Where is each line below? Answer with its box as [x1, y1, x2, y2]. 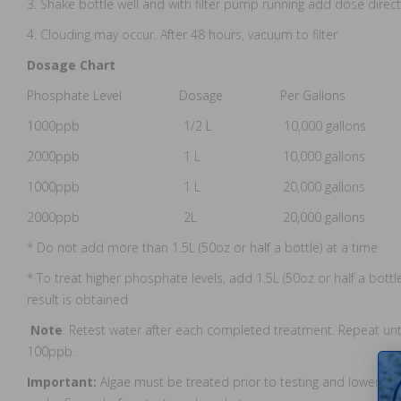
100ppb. [27, 342, 79, 360]
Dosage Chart [27, 55, 115, 73]
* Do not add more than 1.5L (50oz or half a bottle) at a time [27, 238, 378, 256]
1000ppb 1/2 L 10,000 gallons [27, 116, 366, 134]
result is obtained [27, 290, 132, 308]
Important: [27, 372, 97, 390]
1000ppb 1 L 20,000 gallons [27, 177, 365, 195]
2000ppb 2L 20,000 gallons [27, 208, 365, 226]
